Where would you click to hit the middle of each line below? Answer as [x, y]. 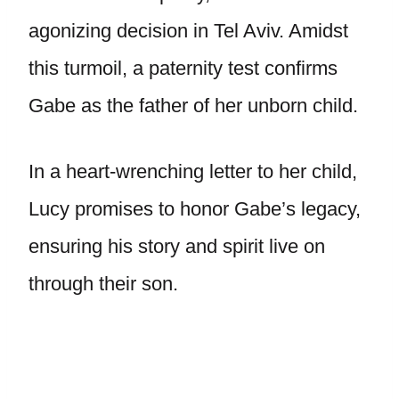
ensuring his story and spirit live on [177, 246]
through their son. [103, 284]
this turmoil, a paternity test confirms [183, 68]
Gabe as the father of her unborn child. [196, 106]
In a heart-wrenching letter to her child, [193, 171]
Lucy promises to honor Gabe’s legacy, [195, 209]
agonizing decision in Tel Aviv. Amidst [188, 31]
